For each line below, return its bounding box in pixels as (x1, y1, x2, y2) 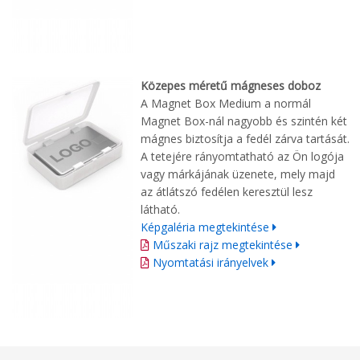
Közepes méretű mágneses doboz (141, 77, 321, 93)
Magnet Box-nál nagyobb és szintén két (141, 112, 347, 129)
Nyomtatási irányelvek (153, 254, 272, 270)
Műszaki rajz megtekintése (153, 236, 292, 252)
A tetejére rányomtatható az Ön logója (141, 148, 344, 164)
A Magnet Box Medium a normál (141, 95, 311, 111)
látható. (141, 201, 180, 217)
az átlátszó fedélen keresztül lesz (141, 183, 313, 199)
